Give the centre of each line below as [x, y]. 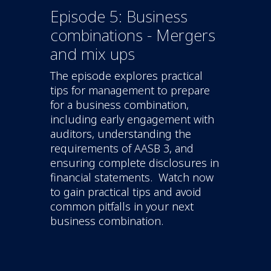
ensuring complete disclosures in [135, 162]
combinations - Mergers [133, 35]
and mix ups [93, 54]
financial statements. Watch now [132, 177]
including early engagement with [132, 119]
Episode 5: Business [119, 16]
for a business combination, [119, 104]
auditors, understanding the [121, 133]
